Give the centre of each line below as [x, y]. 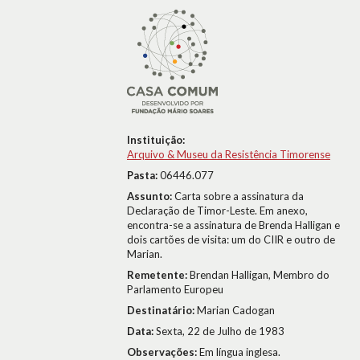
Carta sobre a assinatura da [239, 196]
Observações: [163, 352]
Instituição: [156, 140]
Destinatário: [162, 310]
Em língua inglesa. [240, 352]
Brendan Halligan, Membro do [260, 275]
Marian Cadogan [236, 310]
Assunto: [151, 196]
